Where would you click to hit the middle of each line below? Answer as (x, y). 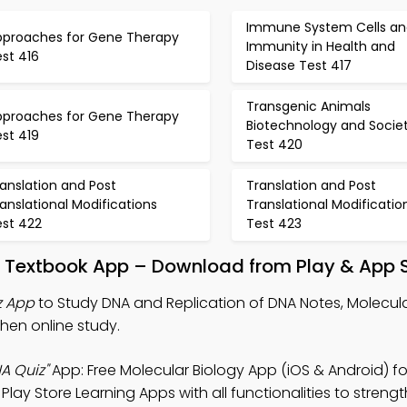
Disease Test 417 (298, 65)
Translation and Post (311, 185)
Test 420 (274, 144)
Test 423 (273, 223)
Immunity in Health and (320, 46)
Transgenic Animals (308, 106)
